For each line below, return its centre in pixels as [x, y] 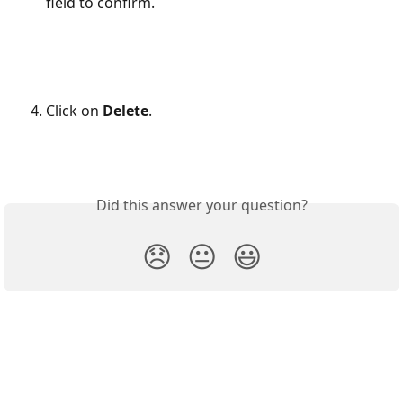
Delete [125, 110]
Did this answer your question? [201, 205]
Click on [74, 110]
